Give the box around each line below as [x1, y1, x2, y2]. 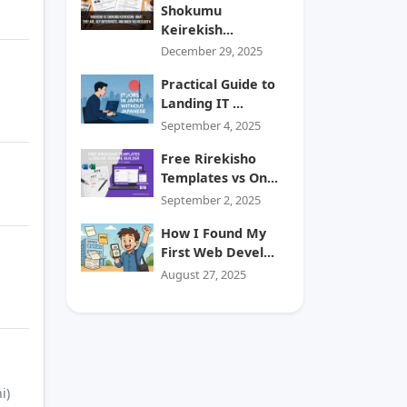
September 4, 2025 [161, 117, 261, 134]
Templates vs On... [161, 169, 278, 187]
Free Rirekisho [161, 150, 256, 168]
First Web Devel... [161, 243, 274, 261]
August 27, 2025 [161, 265, 246, 283]
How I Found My [161, 223, 266, 242]
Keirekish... [161, 20, 233, 38]
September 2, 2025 [161, 191, 261, 208]
